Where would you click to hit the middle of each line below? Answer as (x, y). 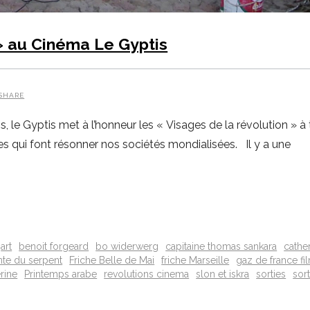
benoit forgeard (54, 247)
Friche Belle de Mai (112, 261)
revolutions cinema (147, 274)
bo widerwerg (127, 247)
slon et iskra (223, 274)
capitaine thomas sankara (221, 247)
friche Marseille (195, 261)
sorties (271, 274)
